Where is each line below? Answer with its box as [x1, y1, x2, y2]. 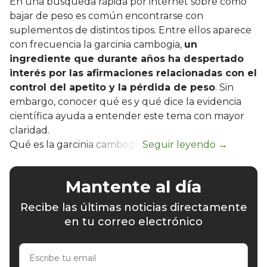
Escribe [18, 243, 53, 254]
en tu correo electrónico [64, 215, 203, 228]
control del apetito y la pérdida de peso [10, 81, 215, 93]
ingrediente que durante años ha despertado [10, 52, 244, 64]
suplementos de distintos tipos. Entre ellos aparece [10, 24, 252, 36]
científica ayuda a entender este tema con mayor [10, 110, 244, 122]
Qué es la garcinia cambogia [10, 138, 142, 150]
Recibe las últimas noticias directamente [20, 200, 247, 214]
